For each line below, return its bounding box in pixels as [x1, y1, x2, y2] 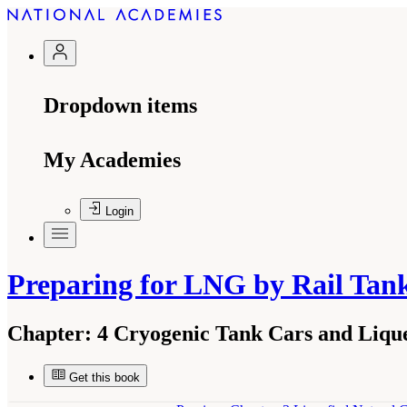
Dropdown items [44, 94, 197, 117]
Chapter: [7, 321, 92, 345]
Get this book [69, 370, 140, 384]
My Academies [44, 148, 181, 172]
